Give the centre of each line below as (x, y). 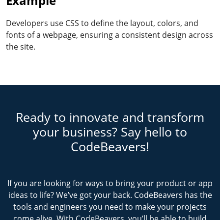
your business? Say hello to (110, 132)
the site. (21, 47)
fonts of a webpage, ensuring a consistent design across (110, 35)
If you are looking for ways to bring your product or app (110, 183)
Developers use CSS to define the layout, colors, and (102, 23)
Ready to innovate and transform (110, 117)
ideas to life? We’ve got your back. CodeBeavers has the (110, 195)
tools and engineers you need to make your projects (110, 207)
